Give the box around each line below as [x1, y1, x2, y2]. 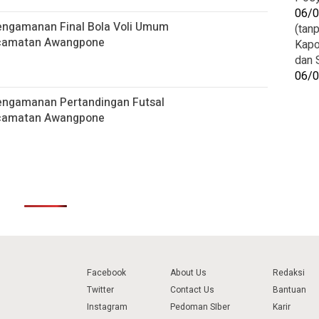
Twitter [87, 283, 114, 296]
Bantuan [273, 283, 306, 296]
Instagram [87, 300, 127, 313]
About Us [170, 266, 206, 279]
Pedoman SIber [170, 300, 230, 313]
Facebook [87, 266, 126, 279]
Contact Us [170, 283, 214, 296]
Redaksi [273, 266, 305, 279]
